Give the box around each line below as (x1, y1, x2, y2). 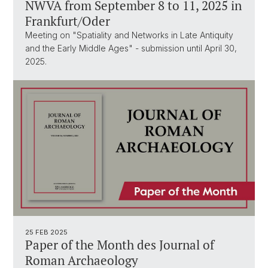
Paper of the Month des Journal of (25, 236, 214, 254)
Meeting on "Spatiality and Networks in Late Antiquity (25, 30, 233, 41)
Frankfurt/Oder (25, 13, 110, 30)
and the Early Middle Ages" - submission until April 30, (25, 43, 237, 54)
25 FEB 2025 (25, 228, 68, 237)
